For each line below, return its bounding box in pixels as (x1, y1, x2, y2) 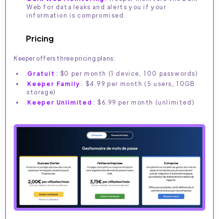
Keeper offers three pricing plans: (14, 54, 115, 63)
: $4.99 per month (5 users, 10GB (81, 80, 195, 88)
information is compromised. (26, 11, 127, 20)
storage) (26, 88, 56, 96)
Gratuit (27, 69, 55, 78)
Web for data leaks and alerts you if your (26, 3, 167, 11)
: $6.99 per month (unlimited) (93, 98, 195, 107)
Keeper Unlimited (27, 98, 92, 107)
